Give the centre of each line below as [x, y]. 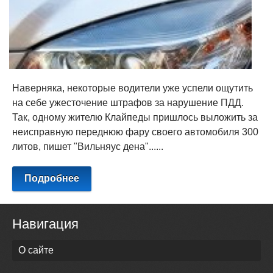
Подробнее [52, 179]
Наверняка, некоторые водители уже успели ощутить [133, 88]
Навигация [45, 224]
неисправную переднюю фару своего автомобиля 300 [135, 132]
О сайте [36, 250]
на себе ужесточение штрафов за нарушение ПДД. [128, 103]
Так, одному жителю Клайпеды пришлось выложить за [135, 118]
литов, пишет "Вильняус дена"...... [88, 147]
